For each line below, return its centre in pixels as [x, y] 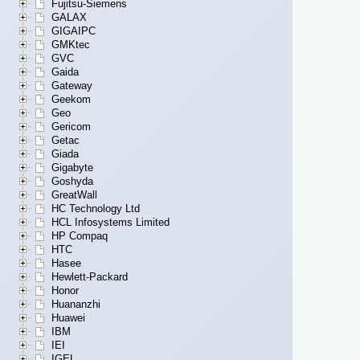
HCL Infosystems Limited [110, 223]
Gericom [71, 127]
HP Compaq [80, 236]
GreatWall [74, 195]
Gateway [72, 86]
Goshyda [72, 182]
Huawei [68, 318]
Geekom [71, 100]
